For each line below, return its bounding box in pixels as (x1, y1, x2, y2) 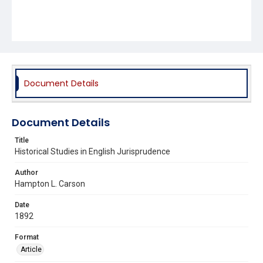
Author (15, 168, 38, 177)
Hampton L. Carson (15, 178, 85, 188)
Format (15, 232, 39, 241)
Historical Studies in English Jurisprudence (15, 146, 170, 156)
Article (21, 245, 42, 254)
